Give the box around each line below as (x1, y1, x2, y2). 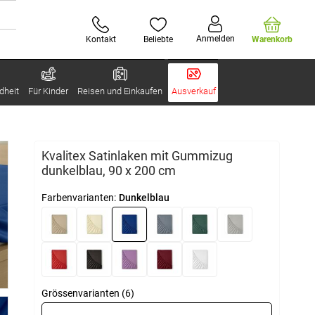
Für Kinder (28, 86, 68, 96)
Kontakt (85, 34, 116, 44)
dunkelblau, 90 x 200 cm (41, 163, 176, 178)
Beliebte (143, 34, 173, 44)
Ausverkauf (172, 86, 216, 96)
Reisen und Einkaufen (77, 86, 162, 96)
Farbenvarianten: (41, 192, 116, 203)
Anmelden (195, 33, 235, 44)
